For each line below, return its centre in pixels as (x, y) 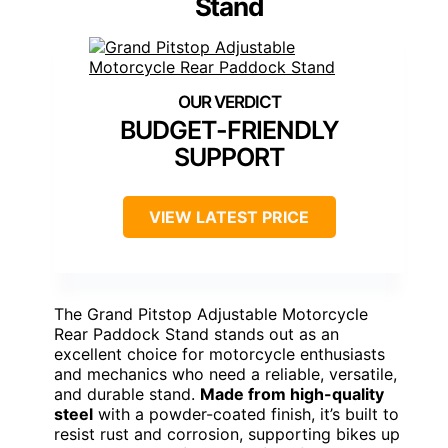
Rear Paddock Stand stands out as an (196, 334)
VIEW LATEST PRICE (229, 217)
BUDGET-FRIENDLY (229, 130)
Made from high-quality (292, 394)
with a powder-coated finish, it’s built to (246, 414)
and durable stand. (127, 394)
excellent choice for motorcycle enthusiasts (219, 354)
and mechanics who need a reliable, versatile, (225, 374)
